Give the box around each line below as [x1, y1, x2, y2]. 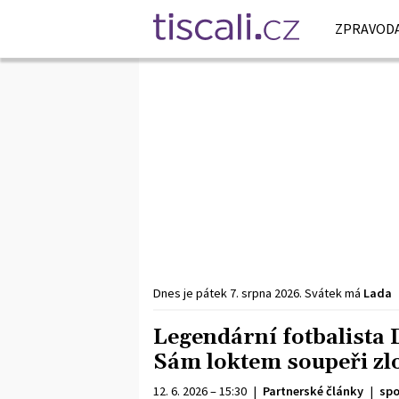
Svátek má [305, 285, 363, 301]
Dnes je [153, 285, 196, 301]
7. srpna [230, 285, 272, 301]
